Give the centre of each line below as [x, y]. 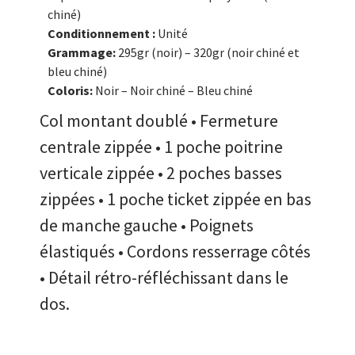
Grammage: [83, 52]
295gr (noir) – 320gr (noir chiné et [209, 52]
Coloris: [71, 90]
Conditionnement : [103, 33]
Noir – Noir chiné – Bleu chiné [174, 90]
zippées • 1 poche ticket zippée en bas [176, 198]
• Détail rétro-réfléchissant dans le [164, 277]
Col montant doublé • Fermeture [159, 120]
